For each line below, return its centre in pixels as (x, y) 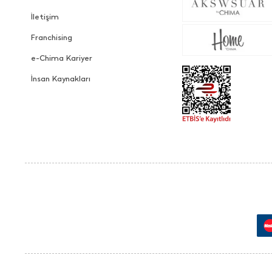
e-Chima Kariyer (62, 58)
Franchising (52, 37)
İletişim (45, 16)
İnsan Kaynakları (61, 78)
